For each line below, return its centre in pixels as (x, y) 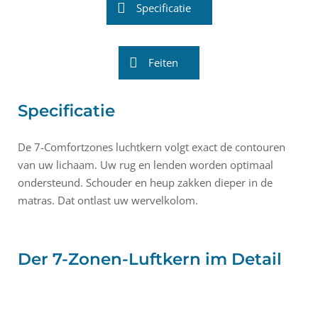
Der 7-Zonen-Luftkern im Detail (150, 259)
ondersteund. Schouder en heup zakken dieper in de (145, 182)
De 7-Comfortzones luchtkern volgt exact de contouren (152, 147)
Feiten (163, 62)
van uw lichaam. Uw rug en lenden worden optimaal (146, 165)
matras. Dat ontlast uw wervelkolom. (108, 200)
